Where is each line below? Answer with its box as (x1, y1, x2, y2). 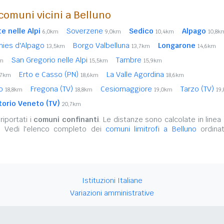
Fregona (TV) (30, 84, 75, 94)
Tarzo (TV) (180, 84, 216, 94)
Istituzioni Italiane (81, 176, 142, 185)
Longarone (158, 41, 195, 50)
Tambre (116, 55, 143, 65)
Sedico (129, 26, 153, 36)
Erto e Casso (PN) (19, 70, 80, 79)
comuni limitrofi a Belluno (105, 124, 196, 134)
